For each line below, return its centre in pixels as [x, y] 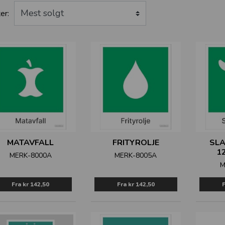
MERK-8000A [30, 155]
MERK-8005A [136, 155]
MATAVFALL [31, 143]
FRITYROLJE [136, 143]
